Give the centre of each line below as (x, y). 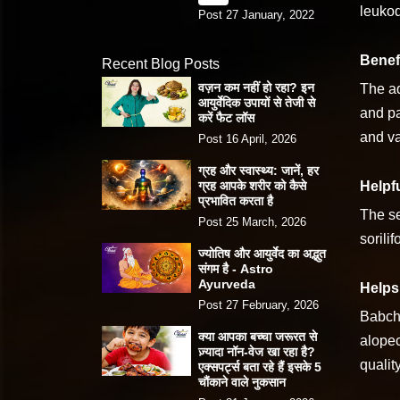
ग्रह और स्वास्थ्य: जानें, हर (258, 170)
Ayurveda (227, 283)
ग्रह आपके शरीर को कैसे (252, 185)
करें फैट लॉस (226, 117)
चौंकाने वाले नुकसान (242, 382)
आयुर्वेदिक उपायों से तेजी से (257, 102)
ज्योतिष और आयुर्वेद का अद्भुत (262, 253)
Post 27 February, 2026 (258, 304)
